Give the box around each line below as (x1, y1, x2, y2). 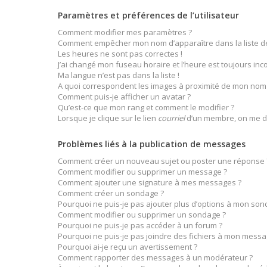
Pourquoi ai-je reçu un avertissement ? (58, 241, 197, 252)
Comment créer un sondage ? (58, 188, 164, 198)
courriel (158, 113, 185, 123)
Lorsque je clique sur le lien (58, 113, 158, 123)
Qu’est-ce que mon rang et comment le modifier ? (58, 102, 234, 113)
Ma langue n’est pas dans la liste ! (58, 70, 179, 80)
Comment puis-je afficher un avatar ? (58, 91, 191, 102)
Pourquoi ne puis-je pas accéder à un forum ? (58, 220, 222, 231)
